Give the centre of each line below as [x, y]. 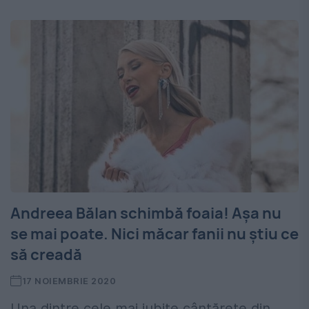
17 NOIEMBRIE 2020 [69, 281]
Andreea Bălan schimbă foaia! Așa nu [146, 213]
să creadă [46, 255]
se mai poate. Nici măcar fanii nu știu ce [154, 234]
